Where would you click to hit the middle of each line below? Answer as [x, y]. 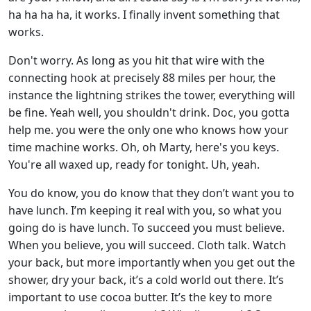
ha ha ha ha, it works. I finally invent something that [144, 15]
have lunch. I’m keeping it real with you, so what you [145, 210]
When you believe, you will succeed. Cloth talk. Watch [147, 245]
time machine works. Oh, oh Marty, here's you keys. [144, 147]
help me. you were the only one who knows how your [149, 130]
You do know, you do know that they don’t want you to [151, 193]
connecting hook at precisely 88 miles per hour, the [142, 78]
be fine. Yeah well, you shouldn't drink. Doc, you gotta [149, 112]
